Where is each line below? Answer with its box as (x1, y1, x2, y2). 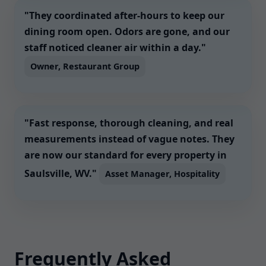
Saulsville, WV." (24, 167, 99, 180)
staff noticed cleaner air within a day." (24, 41, 206, 54)
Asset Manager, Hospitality (105, 168, 220, 179)
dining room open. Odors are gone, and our (24, 25, 230, 38)
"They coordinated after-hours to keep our (24, 9, 224, 22)
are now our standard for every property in (24, 148, 227, 161)
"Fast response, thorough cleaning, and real (24, 116, 233, 129)
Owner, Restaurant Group (30, 61, 140, 72)
